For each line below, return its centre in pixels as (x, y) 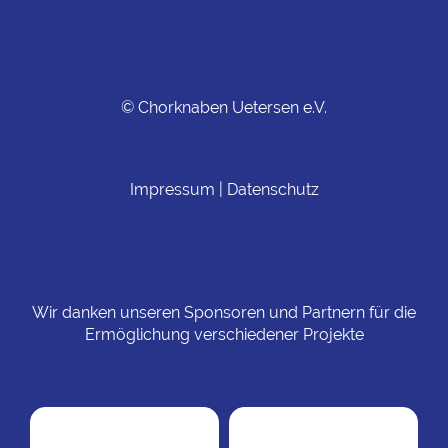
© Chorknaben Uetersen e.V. (224, 107)
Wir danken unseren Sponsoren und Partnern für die (224, 312)
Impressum (172, 189)
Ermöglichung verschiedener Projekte (224, 334)
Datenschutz (272, 189)
